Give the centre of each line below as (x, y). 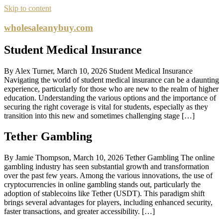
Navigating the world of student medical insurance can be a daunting (111, 80)
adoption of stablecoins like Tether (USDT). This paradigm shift (104, 194)
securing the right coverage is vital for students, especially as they (106, 107)
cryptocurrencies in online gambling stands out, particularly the (102, 185)
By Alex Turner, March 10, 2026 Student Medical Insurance (98, 71)
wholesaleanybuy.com (49, 27)
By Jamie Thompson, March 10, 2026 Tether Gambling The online (109, 158)
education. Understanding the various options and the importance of (110, 98)
